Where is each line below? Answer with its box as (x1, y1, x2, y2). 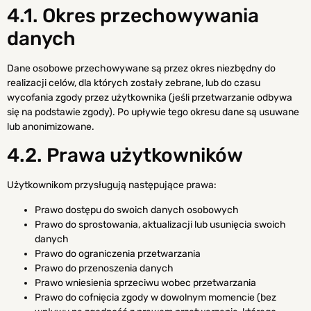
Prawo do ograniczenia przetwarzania (35, 247, 201, 260)
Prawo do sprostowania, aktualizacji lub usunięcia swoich (35, 218, 286, 230)
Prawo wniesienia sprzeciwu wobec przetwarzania (35, 276, 256, 289)
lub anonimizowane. (7, 120, 94, 133)
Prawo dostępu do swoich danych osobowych (35, 203, 239, 216)
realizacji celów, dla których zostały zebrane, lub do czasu (7, 76, 260, 89)
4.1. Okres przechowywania (7, 3, 259, 27)
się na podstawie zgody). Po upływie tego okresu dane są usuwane (7, 106, 299, 118)
